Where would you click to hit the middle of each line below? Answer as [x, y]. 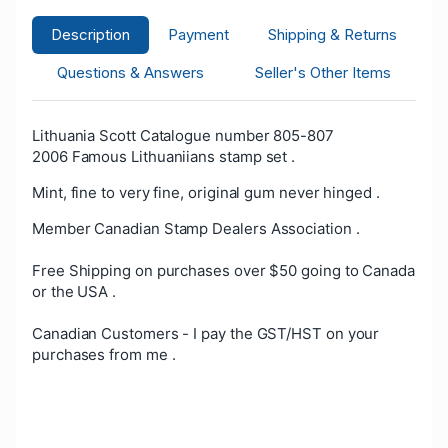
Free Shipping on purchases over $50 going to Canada [223, 270]
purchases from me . [104, 354]
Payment [199, 34]
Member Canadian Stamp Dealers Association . [196, 228]
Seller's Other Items [322, 72]
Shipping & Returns [332, 34]
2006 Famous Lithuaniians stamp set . [164, 156]
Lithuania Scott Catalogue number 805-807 [183, 135]
